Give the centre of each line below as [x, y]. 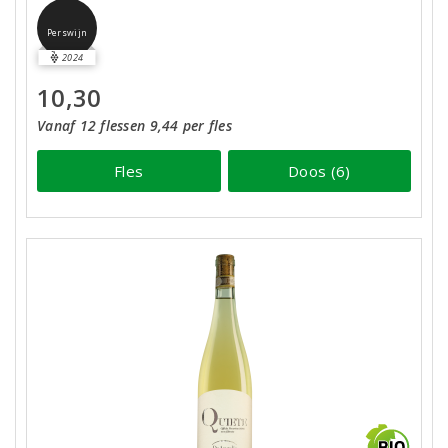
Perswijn [67, 33]
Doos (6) [319, 170]
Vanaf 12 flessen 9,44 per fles [134, 125]
